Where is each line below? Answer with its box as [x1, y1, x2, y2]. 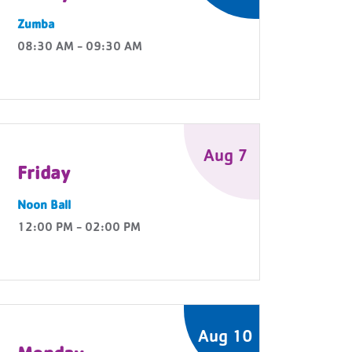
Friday [17, 166, 71, 185]
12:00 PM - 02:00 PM [17, 222, 141, 235]
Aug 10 [198, 330, 253, 347]
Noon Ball [17, 200, 71, 213]
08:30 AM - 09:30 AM [17, 42, 142, 54]
